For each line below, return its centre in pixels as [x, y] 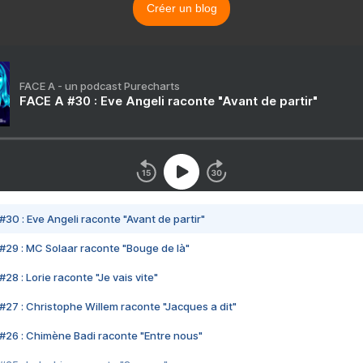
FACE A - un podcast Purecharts [100, 86]
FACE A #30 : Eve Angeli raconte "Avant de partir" [169, 101]
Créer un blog [181, 9]
